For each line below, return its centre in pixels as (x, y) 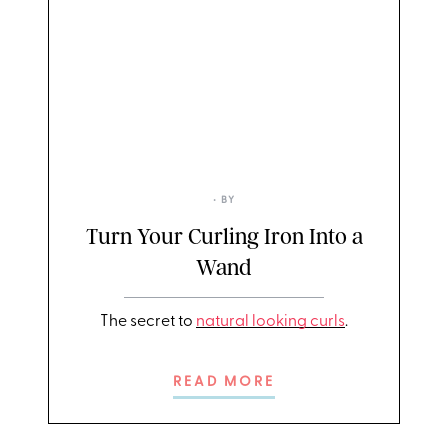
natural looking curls (270, 321)
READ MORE (224, 383)
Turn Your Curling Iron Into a (224, 236)
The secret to (146, 321)
